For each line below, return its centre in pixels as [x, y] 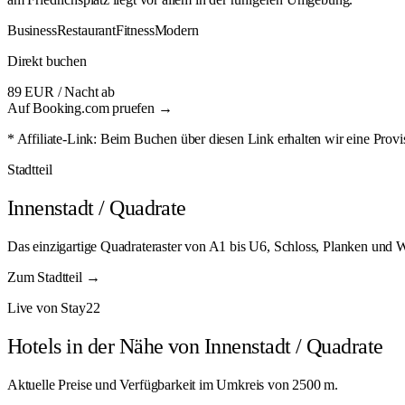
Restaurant [86, 30]
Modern [176, 30]
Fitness [135, 30]
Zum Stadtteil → [54, 277]
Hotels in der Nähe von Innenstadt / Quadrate [195, 346]
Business [32, 30]
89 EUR [31, 92]
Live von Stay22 [54, 307]
